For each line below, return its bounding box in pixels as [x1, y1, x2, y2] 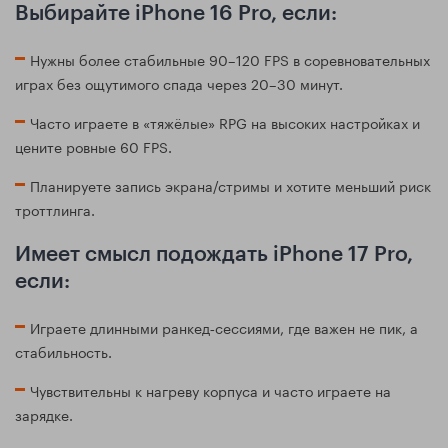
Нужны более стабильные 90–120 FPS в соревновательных [30, 47, 430, 70]
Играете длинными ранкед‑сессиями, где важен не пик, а [30, 315, 418, 338]
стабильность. [15, 339, 112, 362]
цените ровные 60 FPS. [15, 134, 172, 157]
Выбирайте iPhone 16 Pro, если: [15, 2, 337, 24]
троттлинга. [15, 197, 95, 220]
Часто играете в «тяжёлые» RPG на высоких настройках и [30, 110, 420, 133]
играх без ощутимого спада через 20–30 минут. [15, 71, 343, 94]
